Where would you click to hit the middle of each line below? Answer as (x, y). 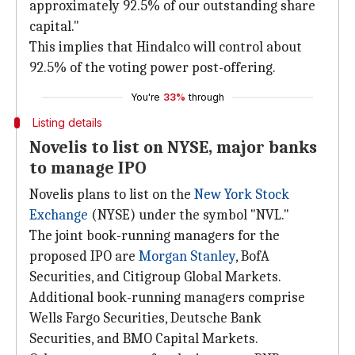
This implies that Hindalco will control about (166, 47)
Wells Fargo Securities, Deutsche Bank (145, 318)
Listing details (67, 122)
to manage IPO (88, 168)
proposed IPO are (84, 256)
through (206, 97)
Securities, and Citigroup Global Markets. (155, 277)
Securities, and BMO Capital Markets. (144, 339)
